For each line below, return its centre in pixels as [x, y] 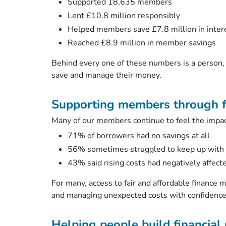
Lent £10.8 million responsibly [125, 15]
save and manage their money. [107, 75]
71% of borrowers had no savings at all [140, 135]
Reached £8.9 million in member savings [143, 43]
